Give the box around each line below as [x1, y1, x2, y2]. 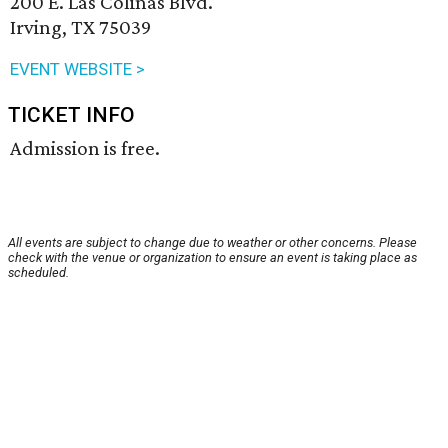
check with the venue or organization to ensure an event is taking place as [8, 250, 417, 266]
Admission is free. [10, 136, 160, 161]
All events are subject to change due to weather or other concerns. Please [8, 235, 417, 251]
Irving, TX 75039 [10, 15, 151, 40]
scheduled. [8, 265, 69, 281]
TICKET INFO [8, 103, 135, 128]
